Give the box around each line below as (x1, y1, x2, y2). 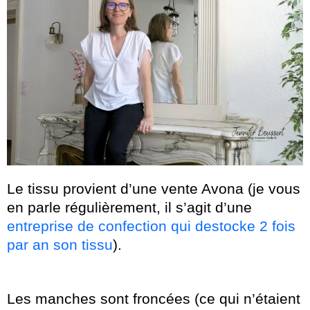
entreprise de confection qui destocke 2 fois (7, 217, 295, 234)
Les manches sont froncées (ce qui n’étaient (7, 290, 300, 307)
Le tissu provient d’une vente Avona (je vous (7, 180, 300, 197)
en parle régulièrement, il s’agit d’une (7, 199, 252, 215)
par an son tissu (7, 236, 113, 253)
